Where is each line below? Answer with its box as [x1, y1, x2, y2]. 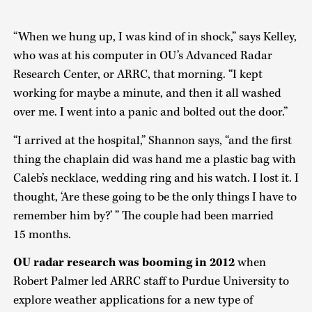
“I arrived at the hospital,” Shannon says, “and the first [13, 132, 292, 148]
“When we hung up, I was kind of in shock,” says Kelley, [13, 29, 297, 45]
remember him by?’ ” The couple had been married [13, 208, 274, 224]
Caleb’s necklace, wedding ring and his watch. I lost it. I [13, 170, 299, 186]
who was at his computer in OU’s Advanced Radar [13, 48, 272, 64]
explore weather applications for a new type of [13, 292, 253, 309]
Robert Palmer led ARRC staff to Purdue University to [13, 274, 289, 290]
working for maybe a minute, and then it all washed [13, 86, 281, 102]
